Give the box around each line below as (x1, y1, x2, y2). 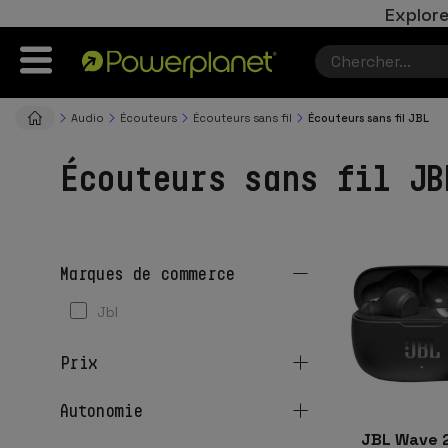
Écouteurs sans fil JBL (308, 110, 429, 125)
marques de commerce (68, 263, 235, 283)
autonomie (68, 400, 143, 420)
